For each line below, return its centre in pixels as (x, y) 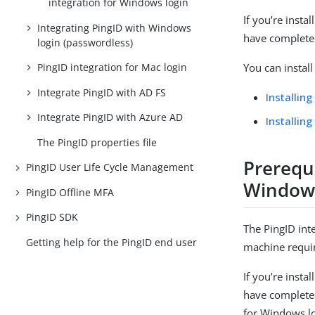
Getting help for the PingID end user (112, 243)
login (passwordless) (85, 42)
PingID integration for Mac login (112, 67)
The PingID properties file (97, 142)
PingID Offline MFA (70, 192)
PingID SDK (52, 217)
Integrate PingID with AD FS (102, 92)
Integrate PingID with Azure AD (110, 117)
